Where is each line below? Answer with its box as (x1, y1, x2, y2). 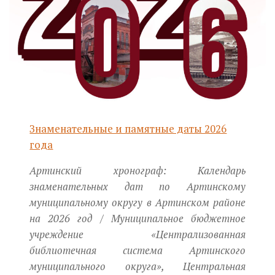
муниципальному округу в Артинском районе (29, 196, 246, 210)
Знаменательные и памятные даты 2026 (29, 122, 227, 136)
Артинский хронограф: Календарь (29, 164, 246, 178)
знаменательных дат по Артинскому (29, 180, 246, 194)
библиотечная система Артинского (29, 244, 246, 258)
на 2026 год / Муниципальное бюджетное (29, 212, 246, 226)
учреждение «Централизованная (29, 228, 246, 242)
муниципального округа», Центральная (29, 260, 246, 274)
